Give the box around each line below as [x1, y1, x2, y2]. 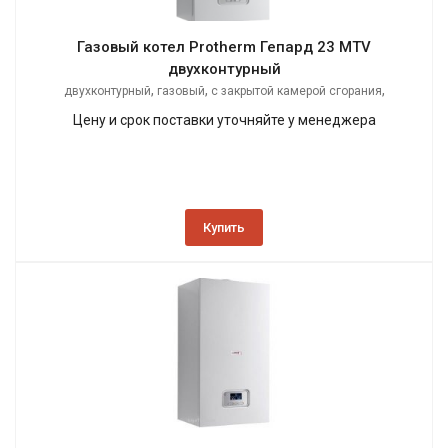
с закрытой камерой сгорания [210, 84, 382, 99]
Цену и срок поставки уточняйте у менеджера [72, 112, 376, 129]
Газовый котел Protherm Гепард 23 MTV [77, 38, 371, 57]
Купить [203, 220, 245, 236]
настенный [192, 105, 256, 120]
